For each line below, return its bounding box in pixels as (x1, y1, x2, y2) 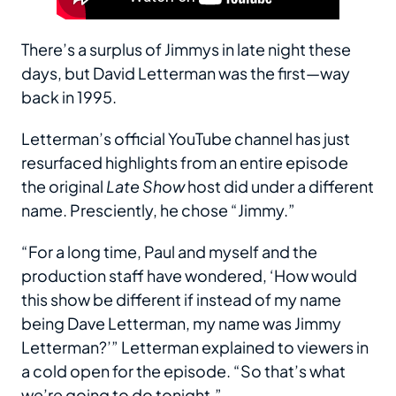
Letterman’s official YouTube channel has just (21, 128, 350, 148)
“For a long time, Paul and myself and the (21, 241, 317, 262)
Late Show (106, 176, 185, 196)
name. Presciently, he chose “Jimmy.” (21, 200, 295, 220)
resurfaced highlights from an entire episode (21, 152, 348, 172)
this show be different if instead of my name (21, 289, 341, 309)
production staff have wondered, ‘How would (21, 265, 357, 286)
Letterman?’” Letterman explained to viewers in (21, 337, 369, 357)
